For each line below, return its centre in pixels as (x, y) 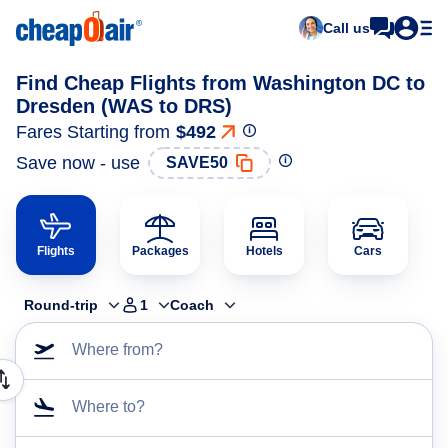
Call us (346, 28)
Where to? (108, 406)
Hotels (264, 251)
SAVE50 (197, 162)
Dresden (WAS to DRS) (124, 106)
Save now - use (78, 162)
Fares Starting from (93, 132)
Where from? (117, 349)
